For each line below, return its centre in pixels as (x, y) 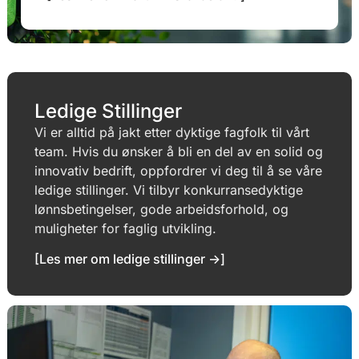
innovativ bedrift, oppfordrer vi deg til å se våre (179, 170)
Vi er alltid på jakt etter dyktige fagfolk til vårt (172, 132)
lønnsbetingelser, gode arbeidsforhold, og (162, 209)
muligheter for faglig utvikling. (126, 228)
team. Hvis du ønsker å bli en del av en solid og (179, 151)
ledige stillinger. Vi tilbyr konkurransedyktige (169, 190)
